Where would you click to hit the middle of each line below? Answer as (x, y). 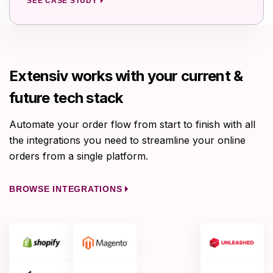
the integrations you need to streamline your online (127, 140)
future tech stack (66, 97)
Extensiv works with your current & (126, 76)
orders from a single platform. (79, 156)
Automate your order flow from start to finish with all (132, 124)
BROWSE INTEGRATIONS (66, 189)
